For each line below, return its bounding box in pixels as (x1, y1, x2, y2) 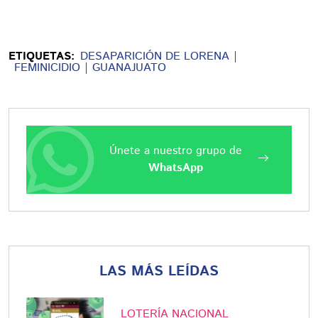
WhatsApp (148, 159, 203, 176)
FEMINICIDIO (14, 59, 80, 76)
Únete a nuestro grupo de (109, 142, 242, 159)
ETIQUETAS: (9, 48, 75, 65)
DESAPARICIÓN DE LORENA (80, 48, 229, 65)
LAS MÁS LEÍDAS (99, 261, 219, 282)
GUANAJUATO (92, 59, 166, 76)
